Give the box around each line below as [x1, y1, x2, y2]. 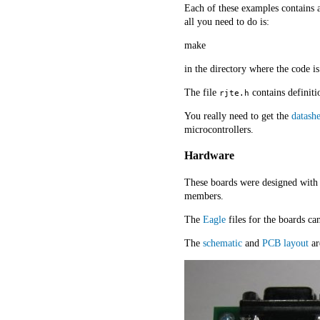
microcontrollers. [184, 124, 254, 135]
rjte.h [219, 87, 249, 98]
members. [184, 190, 224, 201]
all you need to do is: [184, 16, 269, 27]
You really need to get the [184, 110, 291, 121]
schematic [203, 237, 242, 249]
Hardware [184, 149, 234, 163]
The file [184, 86, 219, 98]
